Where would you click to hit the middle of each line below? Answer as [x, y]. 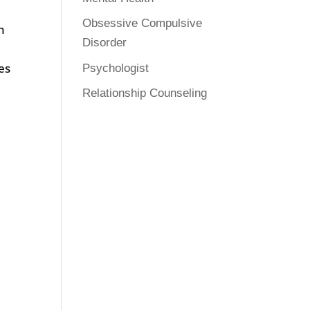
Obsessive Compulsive [143, 23]
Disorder [105, 43]
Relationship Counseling [145, 93]
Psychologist [116, 68]
